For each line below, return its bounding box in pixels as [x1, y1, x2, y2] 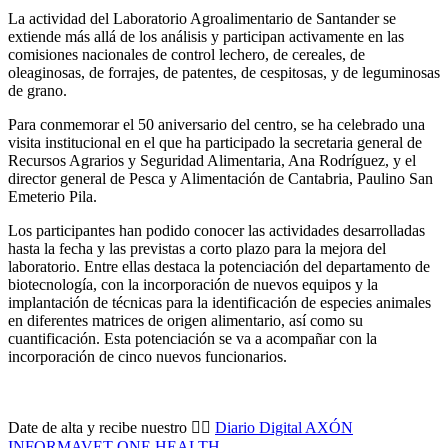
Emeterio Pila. [8, 188, 97, 206]
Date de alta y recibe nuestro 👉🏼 [8, 419, 215, 437]
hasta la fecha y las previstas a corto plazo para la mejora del [8, 240, 386, 258]
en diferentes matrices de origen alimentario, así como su [8, 312, 363, 330]
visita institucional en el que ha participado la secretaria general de [8, 134, 422, 152]
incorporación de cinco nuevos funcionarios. [8, 348, 287, 366]
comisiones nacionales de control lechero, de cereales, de [8, 46, 365, 64]
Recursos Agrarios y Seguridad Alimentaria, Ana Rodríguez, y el [8, 152, 416, 170]
